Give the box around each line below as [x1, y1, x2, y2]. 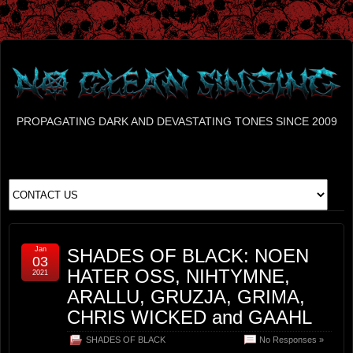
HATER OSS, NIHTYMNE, [67, 266, 290, 287]
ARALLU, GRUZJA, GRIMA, [67, 286, 305, 307]
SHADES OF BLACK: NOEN [67, 245, 309, 266]
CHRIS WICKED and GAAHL [67, 307, 312, 328]
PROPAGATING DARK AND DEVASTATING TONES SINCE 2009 [16, 114, 337, 128]
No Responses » [259, 335, 324, 344]
